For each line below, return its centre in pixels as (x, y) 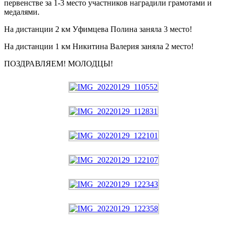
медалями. (22, 12)
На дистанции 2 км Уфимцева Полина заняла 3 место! (98, 29)
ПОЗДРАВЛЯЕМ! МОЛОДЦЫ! (59, 63)
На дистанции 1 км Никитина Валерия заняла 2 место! (99, 46)
